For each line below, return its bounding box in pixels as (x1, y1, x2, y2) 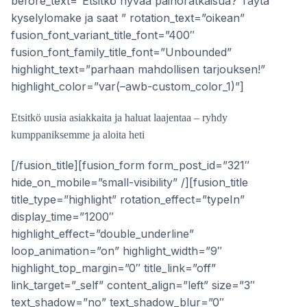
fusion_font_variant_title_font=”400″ (11, 28, 195, 42)
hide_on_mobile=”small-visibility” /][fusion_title (11, 175, 248, 189)
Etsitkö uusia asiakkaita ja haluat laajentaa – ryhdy (11, 112, 228, 123)
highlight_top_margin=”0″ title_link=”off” (11, 261, 216, 275)
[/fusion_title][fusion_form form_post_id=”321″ (11, 158, 249, 172)
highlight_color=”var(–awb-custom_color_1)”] (11, 79, 244, 93)
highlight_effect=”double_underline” (11, 227, 194, 241)
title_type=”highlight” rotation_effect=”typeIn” (11, 193, 245, 206)
